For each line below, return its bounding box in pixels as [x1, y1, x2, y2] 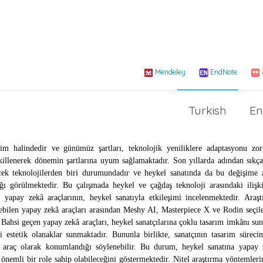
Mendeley [155, 68, 186, 77]
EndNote [210, 68, 237, 77]
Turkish [188, 102, 227, 117]
